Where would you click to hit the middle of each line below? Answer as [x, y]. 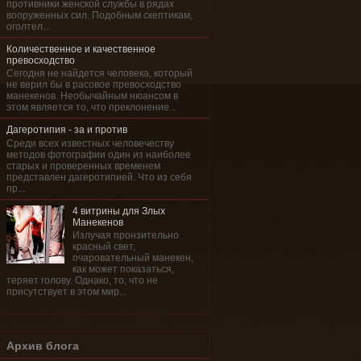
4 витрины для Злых [118, 211]
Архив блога [43, 345]
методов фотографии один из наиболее [99, 154]
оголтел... [28, 26]
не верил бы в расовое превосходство [94, 85]
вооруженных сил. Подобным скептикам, [100, 15]
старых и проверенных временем [83, 166]
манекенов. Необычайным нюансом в [92, 96]
